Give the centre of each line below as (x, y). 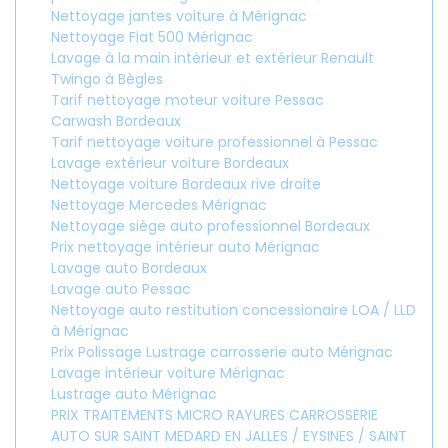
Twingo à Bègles (107, 79)
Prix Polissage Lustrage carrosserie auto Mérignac (222, 352)
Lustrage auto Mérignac (134, 394)
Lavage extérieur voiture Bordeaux (170, 163)
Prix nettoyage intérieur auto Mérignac (185, 247)
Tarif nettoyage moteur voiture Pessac (187, 100)
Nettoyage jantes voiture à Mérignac (179, 16)
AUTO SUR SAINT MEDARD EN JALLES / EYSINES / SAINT (229, 436)
